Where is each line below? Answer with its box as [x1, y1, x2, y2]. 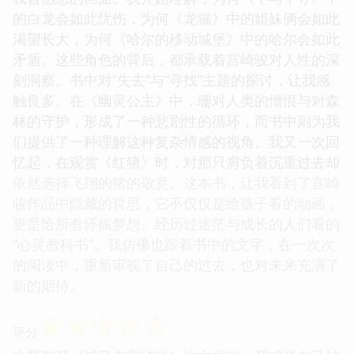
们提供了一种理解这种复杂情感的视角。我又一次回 [13, 131, 340, 151]
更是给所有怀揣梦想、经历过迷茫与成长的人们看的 [13, 213, 340, 233]
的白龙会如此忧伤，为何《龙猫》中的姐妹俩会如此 [13, 8, 340, 28]
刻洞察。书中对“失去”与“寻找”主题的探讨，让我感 [13, 70, 330, 89]
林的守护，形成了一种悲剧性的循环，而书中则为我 [13, 111, 340, 130]
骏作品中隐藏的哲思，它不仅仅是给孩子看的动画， [13, 193, 340, 213]
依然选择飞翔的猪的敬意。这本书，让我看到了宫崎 [13, 172, 340, 192]
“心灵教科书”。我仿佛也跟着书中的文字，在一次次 [13, 234, 335, 254]
